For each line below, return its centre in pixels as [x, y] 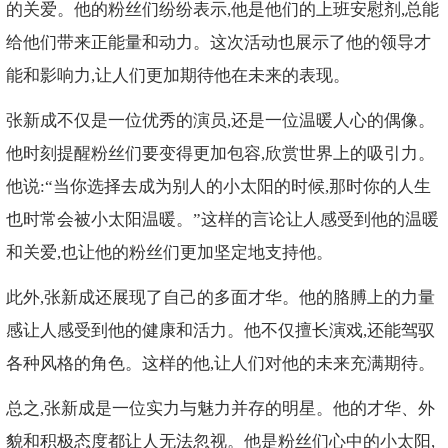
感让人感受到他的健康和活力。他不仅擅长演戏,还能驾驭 [220, 330]
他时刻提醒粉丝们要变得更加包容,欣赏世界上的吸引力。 [220, 153]
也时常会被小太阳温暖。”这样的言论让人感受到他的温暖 [222, 219]
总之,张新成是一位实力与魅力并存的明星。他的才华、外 [220, 408]
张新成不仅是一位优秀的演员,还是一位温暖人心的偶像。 [220, 120]
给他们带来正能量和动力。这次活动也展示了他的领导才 [218, 43]
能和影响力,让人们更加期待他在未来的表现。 [177, 76]
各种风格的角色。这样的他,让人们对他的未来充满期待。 [220, 363]
